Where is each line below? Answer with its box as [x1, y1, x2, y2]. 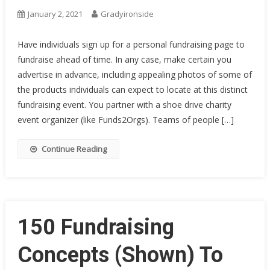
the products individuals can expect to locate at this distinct [17, 84, 248, 95]
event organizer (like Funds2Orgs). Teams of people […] [17, 114, 234, 125]
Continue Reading [41, 143, 107, 154]
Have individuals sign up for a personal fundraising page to [17, 39, 245, 50]
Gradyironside [100, 8, 154, 19]
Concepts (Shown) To [17, 242, 223, 268]
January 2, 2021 [27, 8, 83, 19]
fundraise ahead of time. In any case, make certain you [17, 54, 231, 65]
